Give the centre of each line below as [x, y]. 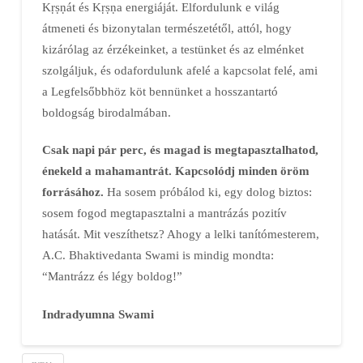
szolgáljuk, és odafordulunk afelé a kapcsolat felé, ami [179, 70]
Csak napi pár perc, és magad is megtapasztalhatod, [180, 150]
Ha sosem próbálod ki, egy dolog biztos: [207, 192]
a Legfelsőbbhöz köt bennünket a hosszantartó [160, 92]
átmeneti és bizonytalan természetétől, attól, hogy [167, 28]
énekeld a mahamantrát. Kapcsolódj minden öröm [175, 171]
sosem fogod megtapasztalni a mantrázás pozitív [164, 213]
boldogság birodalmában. [106, 113]
